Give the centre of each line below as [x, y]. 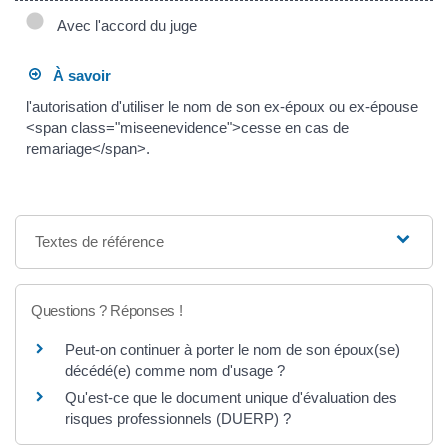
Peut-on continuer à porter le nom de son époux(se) [232, 350]
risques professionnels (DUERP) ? [178, 419]
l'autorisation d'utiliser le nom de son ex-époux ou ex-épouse [222, 107]
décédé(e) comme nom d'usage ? [175, 371]
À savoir [76, 75]
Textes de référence [100, 242]
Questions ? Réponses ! [107, 311]
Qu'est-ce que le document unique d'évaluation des [231, 398]
